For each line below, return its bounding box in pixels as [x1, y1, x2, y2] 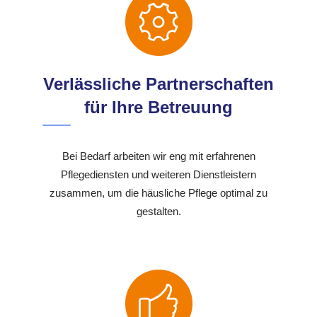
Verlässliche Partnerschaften [43, 74, 274, 94]
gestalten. [136, 205, 181, 218]
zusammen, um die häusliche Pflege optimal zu [50, 187, 267, 200]
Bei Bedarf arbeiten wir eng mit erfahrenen [62, 150, 255, 163]
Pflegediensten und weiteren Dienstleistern [61, 168, 256, 181]
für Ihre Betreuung [84, 98, 233, 117]
